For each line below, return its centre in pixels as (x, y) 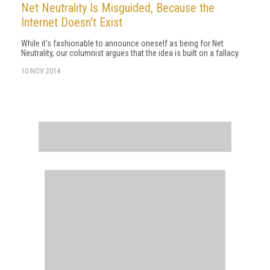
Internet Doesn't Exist (72, 22)
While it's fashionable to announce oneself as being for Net (122, 43)
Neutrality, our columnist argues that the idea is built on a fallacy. (130, 53)
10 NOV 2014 (41, 71)
